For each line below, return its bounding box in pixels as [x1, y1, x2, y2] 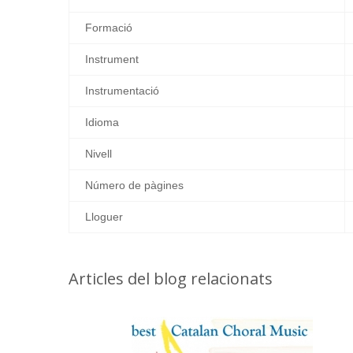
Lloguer [85, 210, 123, 223]
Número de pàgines [85, 178, 184, 191]
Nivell [85, 147, 112, 160]
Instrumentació [85, 84, 159, 97]
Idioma [85, 115, 119, 128]
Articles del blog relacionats [69, 267, 273, 289]
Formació [85, 20, 132, 34]
